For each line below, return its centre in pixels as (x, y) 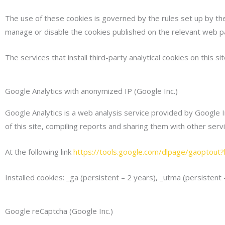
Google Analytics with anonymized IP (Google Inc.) (91, 91)
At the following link (39, 151)
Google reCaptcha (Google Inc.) (59, 211)
